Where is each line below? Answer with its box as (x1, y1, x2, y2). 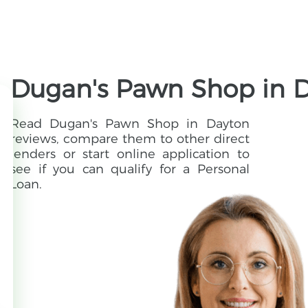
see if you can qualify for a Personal (10, 162, 250, 177)
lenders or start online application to (10, 146, 250, 162)
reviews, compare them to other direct (10, 131, 250, 147)
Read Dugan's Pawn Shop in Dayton (10, 116, 250, 132)
